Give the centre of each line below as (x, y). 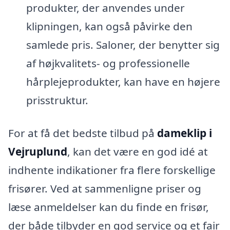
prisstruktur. (57, 100)
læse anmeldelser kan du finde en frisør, (109, 207)
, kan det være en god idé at (138, 151)
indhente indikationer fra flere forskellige (112, 170)
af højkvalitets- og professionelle (108, 63)
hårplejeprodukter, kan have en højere (123, 81)
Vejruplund (38, 151)
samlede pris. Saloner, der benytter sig (123, 44)
